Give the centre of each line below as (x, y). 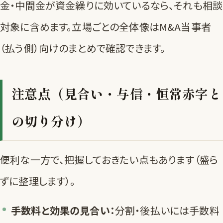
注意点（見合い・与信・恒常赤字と (117, 94)
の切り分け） (51, 121)
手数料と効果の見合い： (63, 211)
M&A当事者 (185, 27)
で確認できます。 (131, 48)
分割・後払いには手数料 (167, 211)
